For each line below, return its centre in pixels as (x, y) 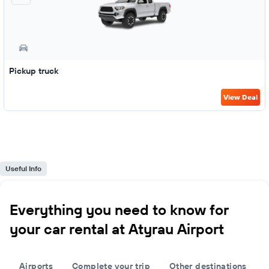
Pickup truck (34, 71)
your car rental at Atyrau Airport (117, 229)
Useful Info (23, 168)
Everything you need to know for (119, 210)
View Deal (240, 97)
